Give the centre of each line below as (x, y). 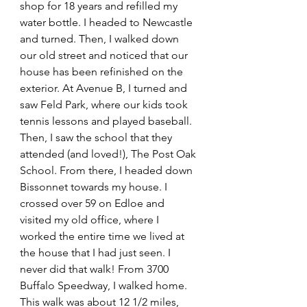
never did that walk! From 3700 (96, 269)
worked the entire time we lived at (103, 236)
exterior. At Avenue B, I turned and (105, 88)
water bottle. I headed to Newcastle (108, 23)
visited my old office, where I (91, 220)
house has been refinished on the (103, 72)
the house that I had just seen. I (97, 253)
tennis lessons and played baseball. (107, 121)
